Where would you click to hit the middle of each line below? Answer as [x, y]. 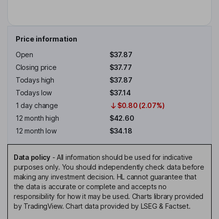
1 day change [37, 106]
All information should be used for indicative [125, 157]
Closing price [36, 67]
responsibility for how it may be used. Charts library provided [109, 197]
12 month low [36, 131]
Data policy [32, 157]
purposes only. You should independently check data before [109, 167]
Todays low [34, 93]
